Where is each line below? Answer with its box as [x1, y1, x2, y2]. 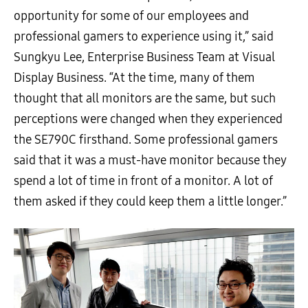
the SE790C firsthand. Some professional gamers [14, 132, 278, 148]
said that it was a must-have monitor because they [14, 153, 287, 168]
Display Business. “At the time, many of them [14, 70, 255, 86]
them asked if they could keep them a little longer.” [14, 194, 287, 210]
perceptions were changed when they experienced [14, 111, 283, 127]
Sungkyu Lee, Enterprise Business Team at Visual [14, 49, 275, 65]
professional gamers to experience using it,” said [14, 29, 274, 45]
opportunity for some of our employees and [14, 8, 249, 24]
